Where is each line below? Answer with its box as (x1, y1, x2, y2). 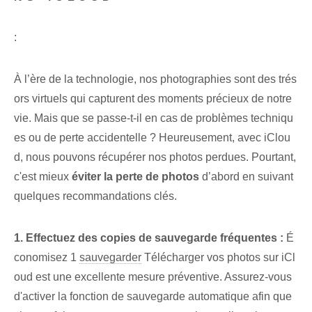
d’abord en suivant (199, 171, 293, 183)
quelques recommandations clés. (14, 190, 177, 203)
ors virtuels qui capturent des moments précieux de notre (14, 93, 292, 105)
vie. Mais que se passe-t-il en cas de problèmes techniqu (14, 112, 293, 125)
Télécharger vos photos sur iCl (141, 251, 295, 264)
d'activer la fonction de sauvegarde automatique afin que (14, 290, 292, 303)
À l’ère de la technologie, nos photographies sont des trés (14, 73, 297, 86)
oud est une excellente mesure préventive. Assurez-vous (14, 271, 292, 283)
